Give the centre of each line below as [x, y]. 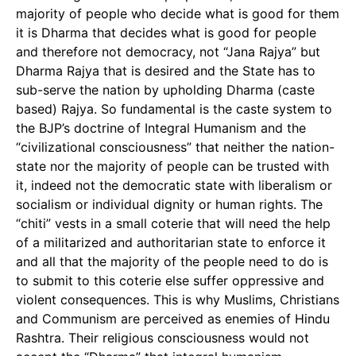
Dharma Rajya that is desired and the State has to [166, 71]
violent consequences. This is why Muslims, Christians [178, 300]
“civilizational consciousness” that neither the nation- [175, 147]
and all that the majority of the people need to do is [172, 261]
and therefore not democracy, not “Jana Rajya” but [168, 52]
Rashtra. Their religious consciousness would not [163, 338]
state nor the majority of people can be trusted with [172, 166]
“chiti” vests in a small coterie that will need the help [173, 223]
